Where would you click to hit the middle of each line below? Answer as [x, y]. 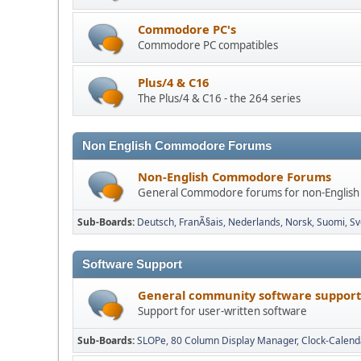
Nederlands [254, 222]
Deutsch [156, 222]
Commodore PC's [187, 29]
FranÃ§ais [201, 222]
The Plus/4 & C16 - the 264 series [219, 99]
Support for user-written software [222, 311]
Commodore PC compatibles [208, 46]
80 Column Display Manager [234, 341]
